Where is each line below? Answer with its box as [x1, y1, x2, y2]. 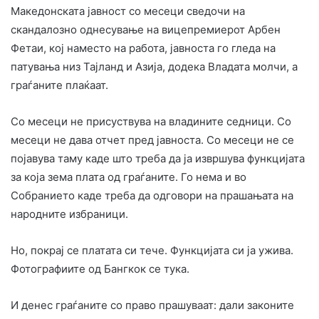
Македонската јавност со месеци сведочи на [11, 4, 245, 18]
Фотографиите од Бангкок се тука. [11, 261, 189, 276]
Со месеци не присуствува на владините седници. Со [11, 114, 291, 128]
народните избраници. [11, 206, 128, 221]
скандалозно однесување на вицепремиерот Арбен [11, 22, 281, 36]
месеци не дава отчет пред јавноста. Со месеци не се [11, 132, 294, 147]
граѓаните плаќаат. [11, 78, 108, 92]
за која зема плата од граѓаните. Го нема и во [11, 169, 246, 184]
